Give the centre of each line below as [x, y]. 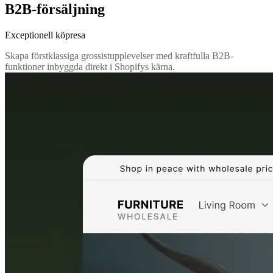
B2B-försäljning [55, 9]
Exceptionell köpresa [45, 35]
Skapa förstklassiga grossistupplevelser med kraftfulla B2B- [119, 56]
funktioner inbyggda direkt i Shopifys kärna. [90, 67]
